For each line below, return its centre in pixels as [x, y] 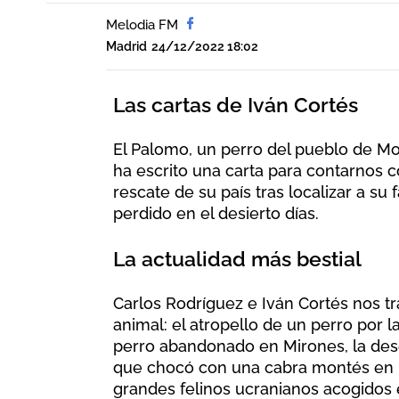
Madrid [126, 46]
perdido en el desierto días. [216, 213]
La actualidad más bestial [237, 259]
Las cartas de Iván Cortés [236, 105]
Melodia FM [142, 25]
